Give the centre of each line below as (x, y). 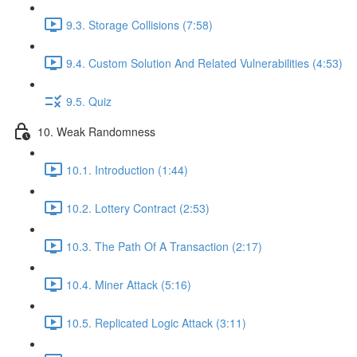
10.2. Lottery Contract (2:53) (138, 208)
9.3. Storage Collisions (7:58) (139, 24)
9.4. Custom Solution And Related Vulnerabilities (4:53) (204, 63)
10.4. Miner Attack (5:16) (129, 284)
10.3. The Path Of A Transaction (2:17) (164, 246)
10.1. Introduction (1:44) (127, 169)
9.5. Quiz (89, 101)
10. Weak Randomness (96, 131)
